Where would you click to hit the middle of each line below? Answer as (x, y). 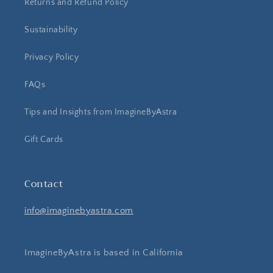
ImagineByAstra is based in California (104, 253)
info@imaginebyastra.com (79, 211)
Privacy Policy (52, 57)
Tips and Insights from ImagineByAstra (101, 112)
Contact (44, 184)
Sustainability (51, 30)
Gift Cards (44, 140)
